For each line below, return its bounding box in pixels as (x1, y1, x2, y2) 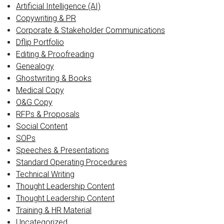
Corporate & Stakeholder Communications (16, 25, 165, 35)
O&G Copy (16, 97, 52, 107)
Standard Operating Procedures (16, 157, 127, 167)
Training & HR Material (16, 205, 91, 215)
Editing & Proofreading (16, 49, 94, 59)
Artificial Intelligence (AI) (16, 1, 100, 11)
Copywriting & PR (16, 13, 76, 23)
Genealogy (16, 61, 54, 71)
